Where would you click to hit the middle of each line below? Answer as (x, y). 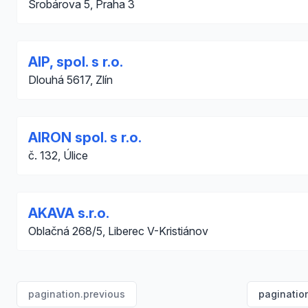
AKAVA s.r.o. (69, 213)
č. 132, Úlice (58, 155)
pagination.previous (77, 294)
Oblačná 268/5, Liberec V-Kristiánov (118, 231)
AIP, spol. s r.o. (76, 62)
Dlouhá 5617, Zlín (70, 80)
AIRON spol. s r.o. (85, 137)
